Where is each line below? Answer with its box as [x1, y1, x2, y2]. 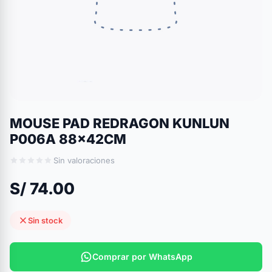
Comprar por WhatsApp [92, 251, 192, 262]
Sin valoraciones [53, 155, 115, 165]
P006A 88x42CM [10, 131, 126, 147]
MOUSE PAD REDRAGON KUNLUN [10, 115, 229, 131]
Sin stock [28, 216, 63, 225]
